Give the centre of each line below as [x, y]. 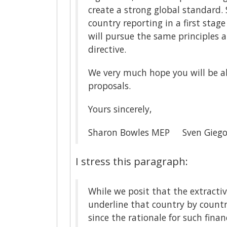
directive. [107, 49]
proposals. [109, 85]
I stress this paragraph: [132, 161]
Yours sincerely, [120, 109]
